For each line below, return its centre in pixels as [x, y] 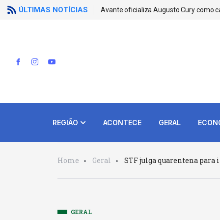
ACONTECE [122, 123]
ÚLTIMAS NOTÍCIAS [53, 10]
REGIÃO [65, 123]
